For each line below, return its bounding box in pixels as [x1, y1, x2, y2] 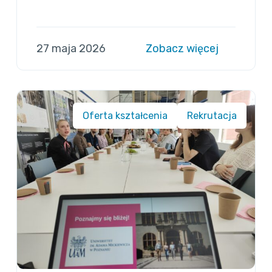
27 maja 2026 [36, 42, 106, 56]
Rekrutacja [186, 110, 237, 122]
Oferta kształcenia [82, 110, 168, 122]
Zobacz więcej [145, 42, 221, 56]
